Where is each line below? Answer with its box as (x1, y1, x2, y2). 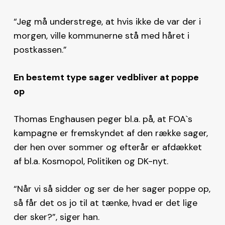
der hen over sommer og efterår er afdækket (13, 141, 202, 153)
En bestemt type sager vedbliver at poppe (13, 71, 199, 83)
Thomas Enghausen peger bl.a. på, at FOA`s (13, 113, 192, 125)
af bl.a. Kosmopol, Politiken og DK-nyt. (13, 155, 171, 167)
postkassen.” (13, 43, 67, 56)
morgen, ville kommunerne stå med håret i (13, 29, 189, 42)
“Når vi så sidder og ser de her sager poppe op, (13, 182, 210, 195)
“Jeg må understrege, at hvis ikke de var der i (13, 15, 201, 28)
